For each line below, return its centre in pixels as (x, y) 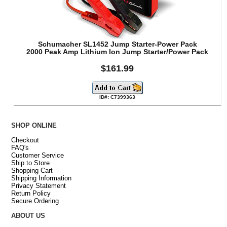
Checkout (25, 140)
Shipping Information (41, 178)
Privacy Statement (38, 185)
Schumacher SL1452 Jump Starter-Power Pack (117, 44)
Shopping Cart (32, 170)
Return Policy (31, 193)
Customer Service (37, 155)
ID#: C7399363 (118, 97)
